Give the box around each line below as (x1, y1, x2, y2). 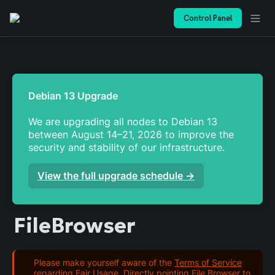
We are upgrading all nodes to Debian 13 (28, 115, 217, 128)
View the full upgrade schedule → (37, 169, 195, 182)
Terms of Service (174, 257, 242, 268)
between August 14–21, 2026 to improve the (28, 128, 234, 141)
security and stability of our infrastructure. (28, 141, 228, 153)
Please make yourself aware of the (34, 257, 174, 268)
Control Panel (184, 13, 232, 23)
